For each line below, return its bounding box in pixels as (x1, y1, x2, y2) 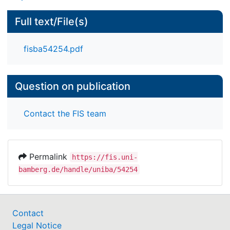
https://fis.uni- (72, 153, 138, 162)
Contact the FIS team (24, 108, 106, 119)
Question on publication (15, 80, 130, 93)
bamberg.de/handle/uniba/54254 (18, 165, 138, 174)
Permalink (27, 151, 70, 162)
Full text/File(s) (15, 15, 88, 28)
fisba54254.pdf (24, 43, 83, 54)
